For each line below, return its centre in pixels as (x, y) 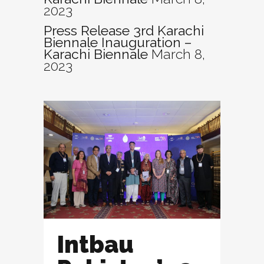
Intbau (95, 245)
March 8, (178, 54)
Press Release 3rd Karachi (124, 30)
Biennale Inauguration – (118, 42)
